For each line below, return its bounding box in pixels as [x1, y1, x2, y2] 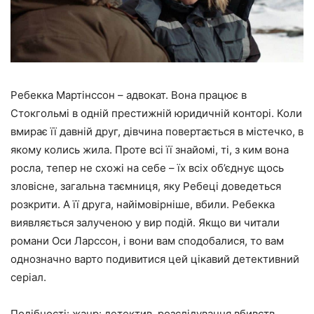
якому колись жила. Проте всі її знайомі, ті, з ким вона [11, 143, 289, 157]
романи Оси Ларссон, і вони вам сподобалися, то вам [11, 234, 284, 248]
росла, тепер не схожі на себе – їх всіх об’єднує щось [11, 161, 284, 175]
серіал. [11, 271, 46, 285]
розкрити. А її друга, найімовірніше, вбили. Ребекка [11, 198, 275, 212]
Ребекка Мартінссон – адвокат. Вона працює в [11, 88, 247, 102]
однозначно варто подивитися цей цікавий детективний [11, 252, 299, 266]
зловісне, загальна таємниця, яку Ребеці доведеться [11, 179, 281, 193]
